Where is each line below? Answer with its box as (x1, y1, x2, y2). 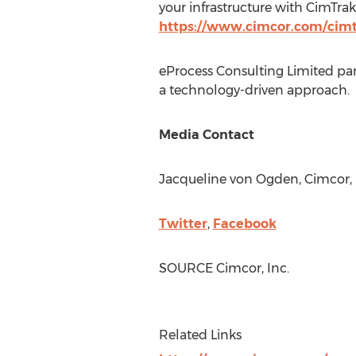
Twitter (158, 216, 207, 231)
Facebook (212, 216, 277, 231)
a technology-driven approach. (158, 83, 350, 98)
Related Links (158, 327, 242, 342)
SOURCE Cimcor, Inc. (158, 261, 289, 276)
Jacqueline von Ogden (158, 172, 299, 187)
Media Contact (158, 127, 254, 142)
